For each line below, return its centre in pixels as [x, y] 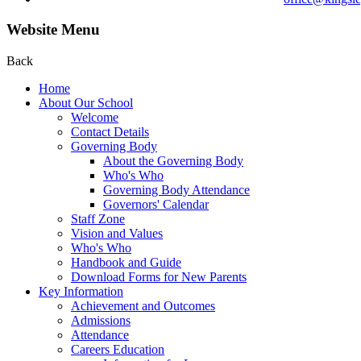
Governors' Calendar [156, 205]
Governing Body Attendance [176, 190]
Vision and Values [117, 234]
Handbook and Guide [126, 263]
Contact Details [110, 132]
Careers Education [118, 350]
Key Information [81, 292]
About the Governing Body [173, 161]
